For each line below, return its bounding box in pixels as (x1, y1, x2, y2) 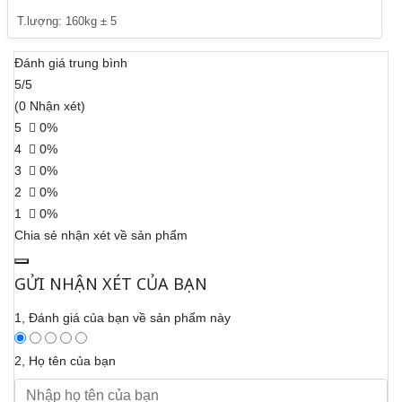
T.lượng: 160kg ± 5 (17, 14, 117, 29)
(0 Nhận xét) (14, 99, 85, 114)
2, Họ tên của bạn (14, 354, 116, 369)
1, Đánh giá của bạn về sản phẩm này (14, 310, 231, 326)
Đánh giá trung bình (14, 56, 127, 71)
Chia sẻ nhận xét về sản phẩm (14, 228, 188, 243)
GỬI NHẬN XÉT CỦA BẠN (14, 273, 207, 295)
